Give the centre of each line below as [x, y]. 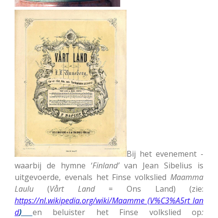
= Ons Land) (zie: [149, 189]
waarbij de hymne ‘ [54, 165]
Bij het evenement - [165, 154]
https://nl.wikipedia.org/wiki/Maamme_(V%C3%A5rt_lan [109, 200]
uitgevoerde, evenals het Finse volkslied [92, 177]
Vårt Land [72, 189]
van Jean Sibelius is [161, 165]
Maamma [187, 177]
